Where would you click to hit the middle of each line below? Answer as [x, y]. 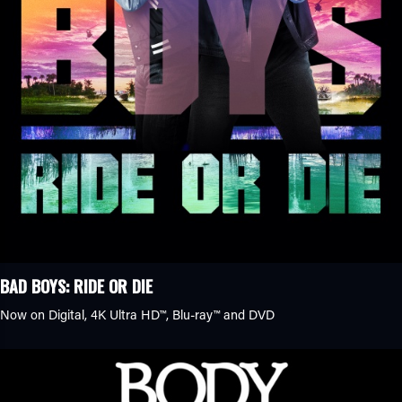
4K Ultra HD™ [128, 314]
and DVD [247, 314]
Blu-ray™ [196, 314]
